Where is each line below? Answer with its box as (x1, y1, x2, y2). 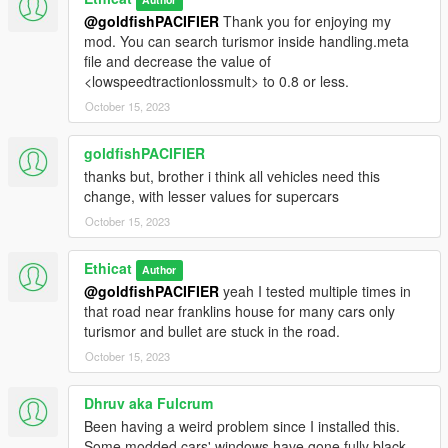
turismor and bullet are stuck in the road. (84, 321, 340, 342)
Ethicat (84, 258, 132, 279)
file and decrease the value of (84, 51, 271, 72)
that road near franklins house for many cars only (84, 301, 395, 322)
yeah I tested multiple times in (219, 281, 411, 302)
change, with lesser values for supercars (84, 186, 339, 207)
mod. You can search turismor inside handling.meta (84, 31, 409, 52)
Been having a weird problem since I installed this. (84, 416, 400, 437)
